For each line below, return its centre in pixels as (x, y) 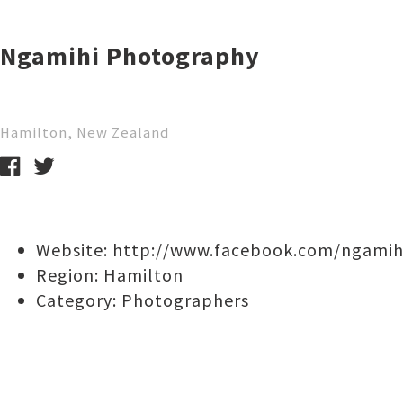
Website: (74, 250)
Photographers (185, 300)
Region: (70, 275)
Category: (79, 300)
